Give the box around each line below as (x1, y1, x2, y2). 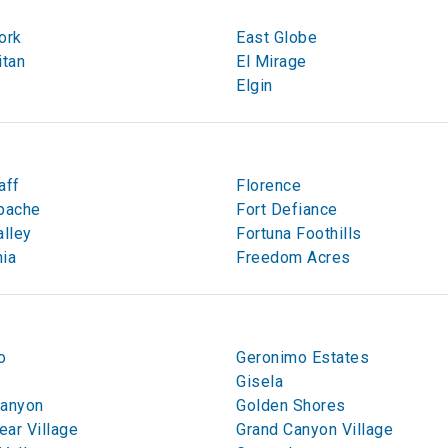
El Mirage (236, 52, 307, 71)
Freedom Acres (236, 248, 351, 267)
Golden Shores (236, 396, 346, 415)
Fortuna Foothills (236, 224, 362, 243)
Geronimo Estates (236, 348, 369, 367)
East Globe (236, 28, 317, 47)
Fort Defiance (236, 200, 338, 219)
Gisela (236, 372, 283, 391)
